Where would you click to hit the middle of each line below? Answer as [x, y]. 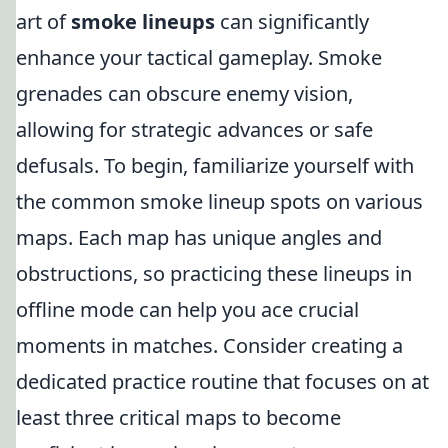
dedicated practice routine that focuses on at [222, 381]
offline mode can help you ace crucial [187, 309]
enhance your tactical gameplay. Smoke [199, 57]
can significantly [292, 21]
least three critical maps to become [178, 417]
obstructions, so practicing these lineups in [214, 273]
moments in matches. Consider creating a [209, 345]
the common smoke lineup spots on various [219, 201]
